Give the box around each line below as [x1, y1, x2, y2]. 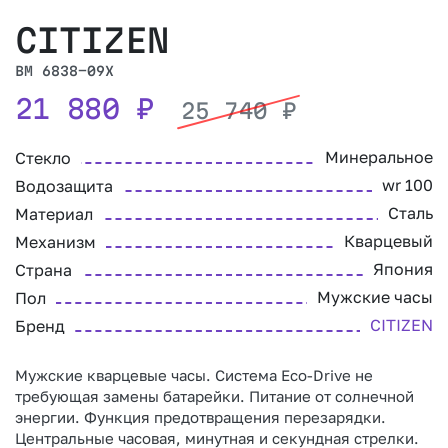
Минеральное [325, 147, 433, 168]
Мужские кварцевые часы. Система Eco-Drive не [15, 366, 373, 385]
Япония [373, 259, 433, 280]
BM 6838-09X [15, 63, 114, 80]
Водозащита [15, 176, 113, 197]
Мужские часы [317, 287, 433, 308]
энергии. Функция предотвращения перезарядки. [15, 408, 386, 427]
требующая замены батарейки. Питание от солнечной [15, 387, 414, 406]
